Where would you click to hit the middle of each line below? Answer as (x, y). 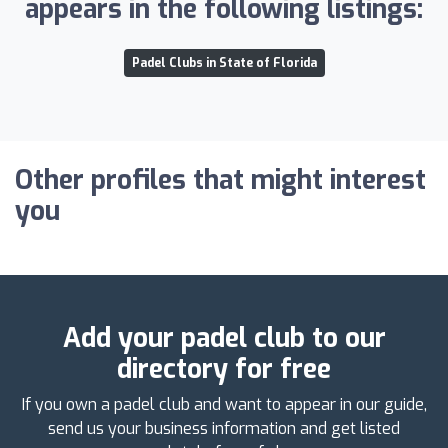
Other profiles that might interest (220, 180)
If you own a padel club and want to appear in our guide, (224, 404)
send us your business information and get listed (224, 428)
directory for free (224, 369)
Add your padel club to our (224, 338)
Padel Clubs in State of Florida (224, 62)
